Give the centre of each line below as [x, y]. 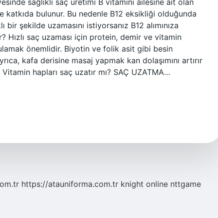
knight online [144, 184]
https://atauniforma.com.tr [70, 184]
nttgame [186, 184]
